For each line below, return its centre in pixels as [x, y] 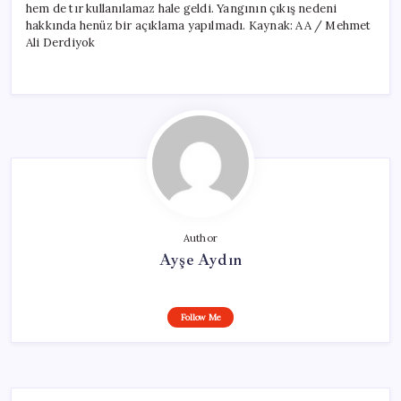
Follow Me [200, 317]
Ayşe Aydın [200, 259]
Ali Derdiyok [61, 42]
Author [200, 238]
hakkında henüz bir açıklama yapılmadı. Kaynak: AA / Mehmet [199, 25]
